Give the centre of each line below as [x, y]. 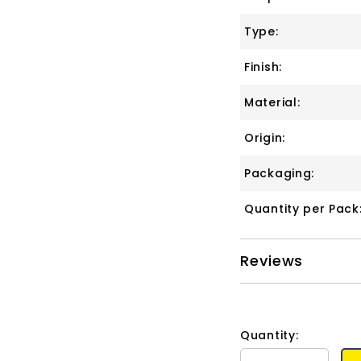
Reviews [272, 260]
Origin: [265, 137]
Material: [272, 102]
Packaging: [279, 173]
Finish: [263, 66]
